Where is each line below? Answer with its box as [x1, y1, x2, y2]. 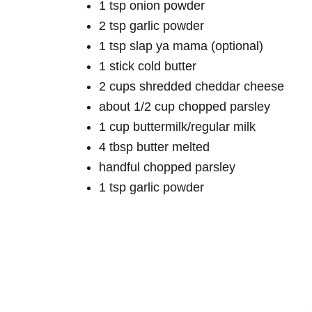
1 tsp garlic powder [99, 180, 204, 194]
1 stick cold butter [99, 58, 196, 73]
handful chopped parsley [99, 159, 235, 174]
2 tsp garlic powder [99, 18, 204, 33]
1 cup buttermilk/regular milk [99, 119, 256, 134]
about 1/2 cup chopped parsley [99, 99, 270, 114]
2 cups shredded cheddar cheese [99, 79, 284, 93]
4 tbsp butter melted [99, 139, 210, 154]
